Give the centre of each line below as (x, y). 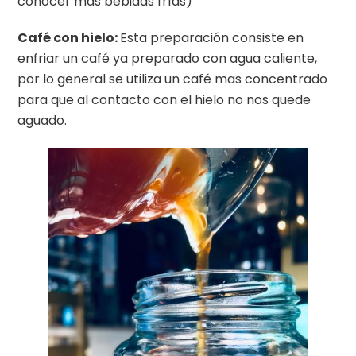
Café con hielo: (69, 38)
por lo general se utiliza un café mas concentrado (173, 79)
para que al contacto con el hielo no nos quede (164, 100)
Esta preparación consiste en (212, 38)
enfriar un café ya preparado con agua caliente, (168, 59)
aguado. (43, 121)
